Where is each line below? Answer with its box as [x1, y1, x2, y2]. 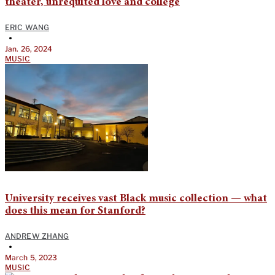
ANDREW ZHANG [5, 231, 69, 241]
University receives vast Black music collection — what [5, 193, 267, 204]
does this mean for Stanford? [5, 205, 145, 217]
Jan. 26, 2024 [5, 44, 53, 53]
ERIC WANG [5, 22, 49, 32]
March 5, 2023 [5, 252, 58, 262]
